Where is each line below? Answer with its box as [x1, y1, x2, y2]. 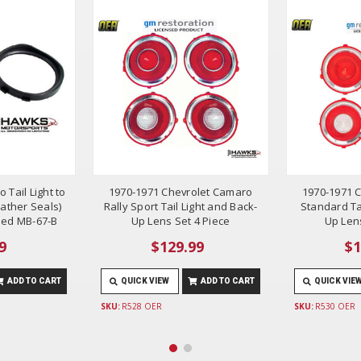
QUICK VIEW [121, 276, 170, 285]
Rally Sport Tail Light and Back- [103, 198, 258, 214]
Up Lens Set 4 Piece [131, 213, 230, 228]
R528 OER [121, 300, 162, 312]
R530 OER [314, 300, 355, 312]
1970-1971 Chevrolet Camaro [108, 184, 253, 199]
